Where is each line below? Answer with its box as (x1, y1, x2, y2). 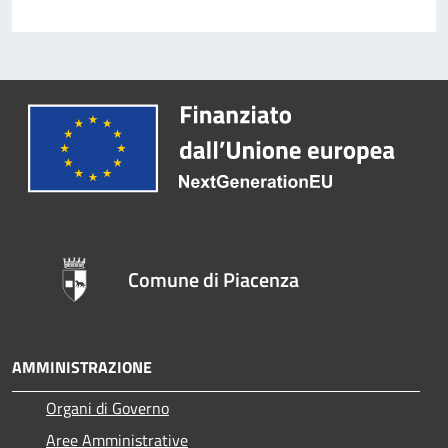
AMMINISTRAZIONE (12, 354, 152, 379)
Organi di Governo (46, 395, 169, 420)
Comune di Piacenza (128, 263, 300, 295)
